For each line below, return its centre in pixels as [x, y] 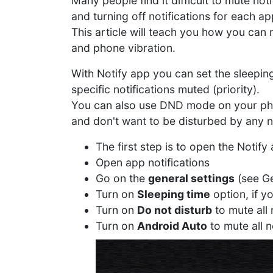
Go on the [122, 178]
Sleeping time [174, 194]
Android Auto [172, 226]
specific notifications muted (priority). [165, 89]
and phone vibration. [123, 48]
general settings [191, 178]
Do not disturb [175, 210]
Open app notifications [153, 162]
